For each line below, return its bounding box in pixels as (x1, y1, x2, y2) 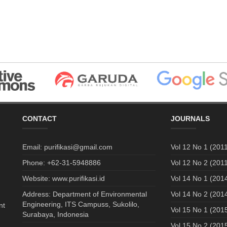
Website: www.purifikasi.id (22, 174, 105, 182)
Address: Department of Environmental (22, 190, 147, 198)
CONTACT (22, 114, 57, 123)
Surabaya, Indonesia (22, 210, 89, 218)
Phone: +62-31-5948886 (22, 158, 101, 167)
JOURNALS (170, 114, 210, 123)
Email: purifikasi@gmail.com (22, 142, 112, 151)
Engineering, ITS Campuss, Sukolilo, (22, 200, 139, 208)
